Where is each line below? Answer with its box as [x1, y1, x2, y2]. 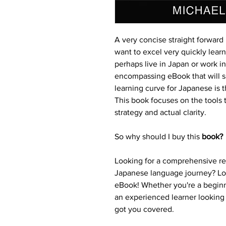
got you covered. [115, 204, 174, 213]
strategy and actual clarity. [115, 107, 206, 117]
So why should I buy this [115, 132, 202, 141]
